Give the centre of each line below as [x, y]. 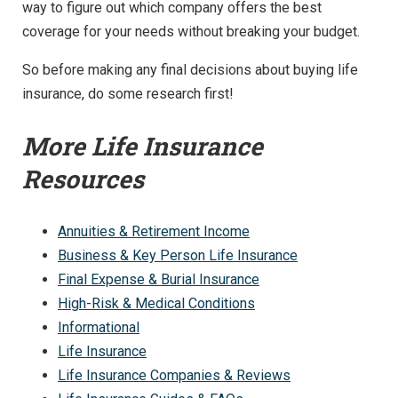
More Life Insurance [143, 147]
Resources [83, 179]
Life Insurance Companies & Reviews [174, 376]
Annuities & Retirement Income [154, 232]
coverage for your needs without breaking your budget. [191, 32]
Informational [99, 328]
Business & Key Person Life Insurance [178, 256]
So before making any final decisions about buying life [190, 70]
